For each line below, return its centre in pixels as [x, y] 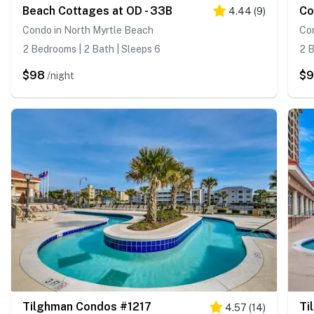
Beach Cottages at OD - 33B [97, 11]
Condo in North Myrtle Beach [88, 30]
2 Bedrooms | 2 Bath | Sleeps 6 [91, 49]
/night [61, 75]
